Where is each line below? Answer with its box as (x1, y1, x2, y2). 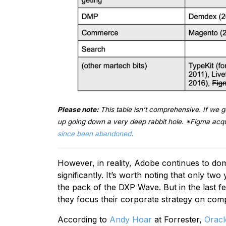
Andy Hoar (109, 214, 152, 224)
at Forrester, (152, 214, 204, 224)
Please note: (58, 105, 100, 114)
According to (58, 214, 109, 224)
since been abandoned (58, 129, 131, 138)
